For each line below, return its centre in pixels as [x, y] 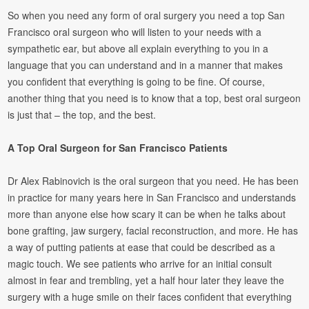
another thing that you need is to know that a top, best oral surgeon [154, 98]
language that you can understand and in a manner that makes [146, 65]
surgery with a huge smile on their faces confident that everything [150, 297]
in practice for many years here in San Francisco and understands [152, 198]
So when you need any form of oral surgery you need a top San [147, 16]
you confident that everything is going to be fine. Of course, [137, 82]
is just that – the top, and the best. [82, 115]
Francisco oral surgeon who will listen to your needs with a [135, 32]
